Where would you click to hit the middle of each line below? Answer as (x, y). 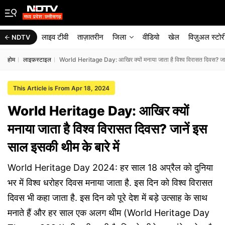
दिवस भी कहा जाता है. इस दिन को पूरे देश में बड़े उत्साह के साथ (107, 198)
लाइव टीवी (55, 37)
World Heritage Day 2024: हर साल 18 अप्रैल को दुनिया (110, 167)
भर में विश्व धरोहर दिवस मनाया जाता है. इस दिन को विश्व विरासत (110, 183)
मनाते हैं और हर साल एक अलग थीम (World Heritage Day (108, 213)
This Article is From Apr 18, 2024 (61, 88)
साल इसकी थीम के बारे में (63, 147)
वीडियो (151, 37)
